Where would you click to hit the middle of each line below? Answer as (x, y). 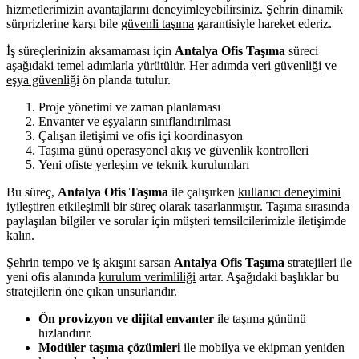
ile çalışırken (203, 192)
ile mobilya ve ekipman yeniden (262, 347)
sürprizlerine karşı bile (64, 23)
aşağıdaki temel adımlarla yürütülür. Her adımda (129, 65)
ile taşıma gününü (260, 318)
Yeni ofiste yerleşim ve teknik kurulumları (144, 164)
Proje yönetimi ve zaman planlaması (129, 107)
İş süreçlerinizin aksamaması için (91, 50)
